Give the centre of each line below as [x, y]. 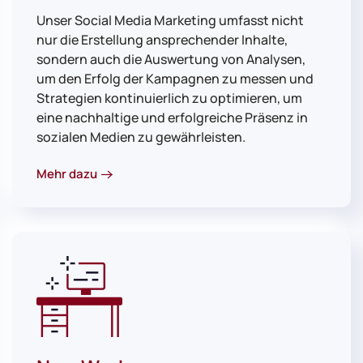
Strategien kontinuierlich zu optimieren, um [169, 98]
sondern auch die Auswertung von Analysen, [171, 60]
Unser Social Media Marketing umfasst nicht [170, 21]
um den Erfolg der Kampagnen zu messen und [175, 79]
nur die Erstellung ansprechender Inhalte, [162, 40]
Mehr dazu [67, 173]
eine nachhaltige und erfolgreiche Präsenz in [172, 118]
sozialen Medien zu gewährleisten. [141, 137]
